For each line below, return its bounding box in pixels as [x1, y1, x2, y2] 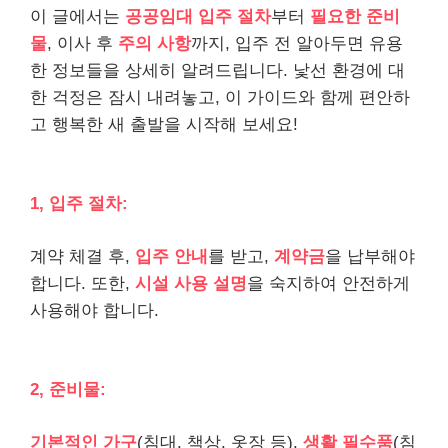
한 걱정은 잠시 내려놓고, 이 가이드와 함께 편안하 [30, 87, 410, 107]
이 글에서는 [30, 6, 125, 26]
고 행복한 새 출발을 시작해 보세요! [30, 114, 298, 134]
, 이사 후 [47, 33, 118, 53]
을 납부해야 [325, 246, 415, 266]
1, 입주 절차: [30, 194, 128, 213]
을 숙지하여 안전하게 [247, 273, 410, 293]
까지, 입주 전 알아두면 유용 [191, 33, 403, 53]
